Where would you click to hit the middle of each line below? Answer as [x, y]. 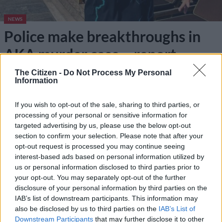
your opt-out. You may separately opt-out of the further [100, 177]
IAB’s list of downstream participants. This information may [106, 198]
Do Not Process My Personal [117, 72]
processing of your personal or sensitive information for [101, 115]
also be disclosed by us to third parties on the [87, 208]
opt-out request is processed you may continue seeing [100, 146]
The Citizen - [39, 72]
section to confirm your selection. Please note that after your [109, 136]
